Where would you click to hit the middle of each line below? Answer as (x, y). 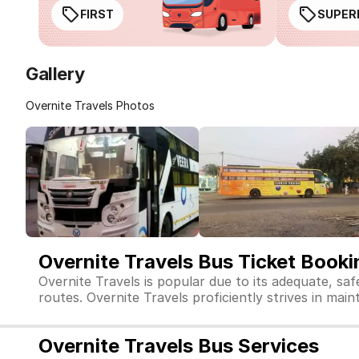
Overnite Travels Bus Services (179, 346)
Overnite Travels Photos (90, 105)
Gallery (55, 74)
